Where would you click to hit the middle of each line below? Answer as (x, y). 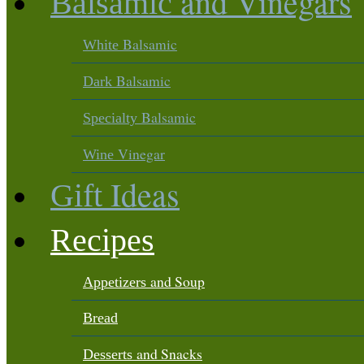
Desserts (110, 354)
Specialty (112, 118)
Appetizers (117, 282)
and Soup (178, 281)
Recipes (102, 240)
